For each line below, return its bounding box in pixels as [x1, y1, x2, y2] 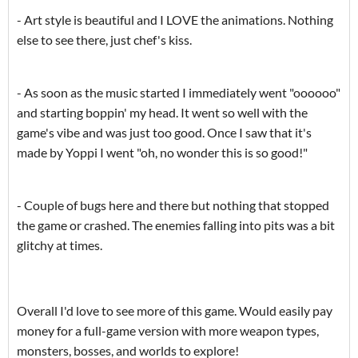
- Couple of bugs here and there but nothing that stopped [17, 197, 329, 213]
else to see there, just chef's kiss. [17, 32, 192, 48]
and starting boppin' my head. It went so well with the [17, 105, 308, 121]
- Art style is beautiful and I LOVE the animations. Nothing [17, 12, 333, 28]
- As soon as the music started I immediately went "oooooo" [17, 85, 340, 101]
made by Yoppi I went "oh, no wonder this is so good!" [17, 145, 308, 161]
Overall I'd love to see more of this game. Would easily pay [17, 303, 332, 319]
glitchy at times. [17, 237, 102, 253]
